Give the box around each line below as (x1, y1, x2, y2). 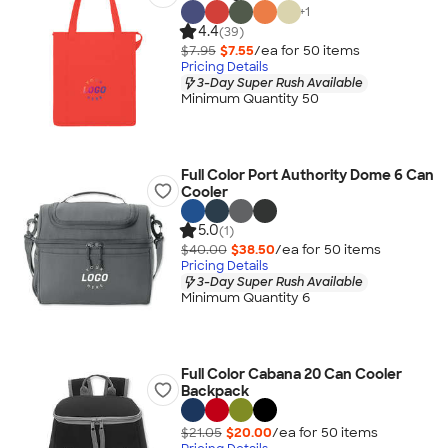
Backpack (180, 382, 249, 400)
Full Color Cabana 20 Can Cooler (180, 365, 402, 383)
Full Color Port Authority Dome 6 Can (180, 166, 434, 184)
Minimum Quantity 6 (180, 289, 310, 307)
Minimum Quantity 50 (180, 90, 319, 108)
